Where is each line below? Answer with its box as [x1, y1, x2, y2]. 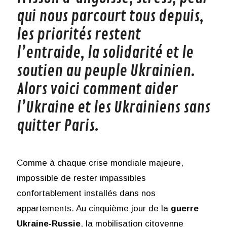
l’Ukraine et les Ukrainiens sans [16, 98, 210, 118]
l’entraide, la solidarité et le [16, 44, 194, 63]
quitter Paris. [16, 117, 102, 136]
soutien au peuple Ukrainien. [16, 62, 195, 81]
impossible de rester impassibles [16, 173, 146, 183]
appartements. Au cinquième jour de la [16, 204, 171, 214]
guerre [170, 204, 199, 214]
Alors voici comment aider [16, 80, 178, 99]
